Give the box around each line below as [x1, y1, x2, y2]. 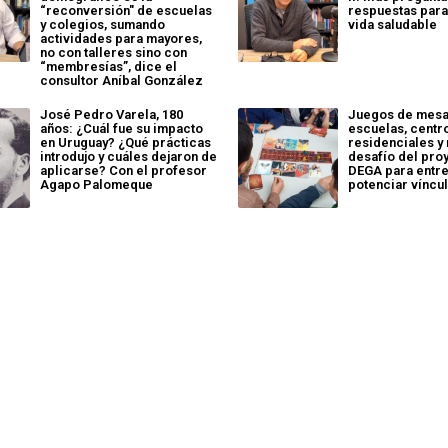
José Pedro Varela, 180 [39, 106, 183, 122]
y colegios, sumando [39, 16, 165, 32]
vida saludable [348, 16, 438, 32]
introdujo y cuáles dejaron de [39, 148, 217, 164]
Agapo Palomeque [39, 176, 153, 192]
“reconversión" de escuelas [39, 2, 212, 18]
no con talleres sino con [39, 44, 187, 60]
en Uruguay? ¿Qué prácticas [39, 134, 211, 150]
